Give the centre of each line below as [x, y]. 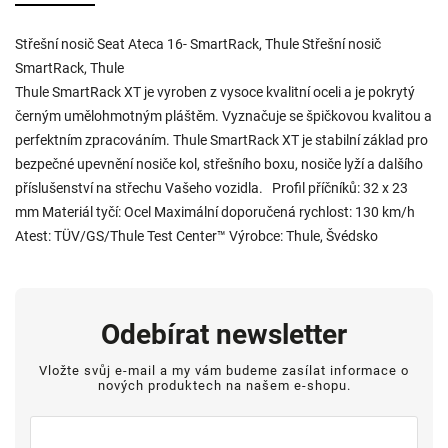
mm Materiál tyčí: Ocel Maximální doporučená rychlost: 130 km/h [215, 211]
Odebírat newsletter [224, 334]
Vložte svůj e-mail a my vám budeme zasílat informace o [224, 371]
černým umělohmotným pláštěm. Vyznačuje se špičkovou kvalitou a [223, 115]
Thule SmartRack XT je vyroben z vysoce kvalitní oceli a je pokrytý [215, 91]
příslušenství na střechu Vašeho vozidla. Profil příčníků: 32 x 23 [211, 187]
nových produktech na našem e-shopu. [224, 386]
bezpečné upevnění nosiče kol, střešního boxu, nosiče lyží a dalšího [219, 163]
